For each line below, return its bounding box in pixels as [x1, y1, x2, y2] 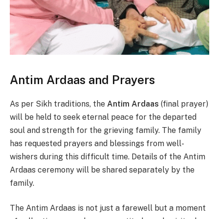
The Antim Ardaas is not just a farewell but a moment [10, 203, 206, 213]
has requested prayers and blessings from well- [10, 138, 184, 148]
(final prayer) [159, 99, 208, 109]
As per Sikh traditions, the [10, 99, 107, 109]
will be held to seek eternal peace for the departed [10, 112, 197, 122]
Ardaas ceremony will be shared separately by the [10, 165, 195, 175]
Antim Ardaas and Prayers [10, 72, 155, 87]
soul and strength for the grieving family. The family [10, 125, 201, 135]
